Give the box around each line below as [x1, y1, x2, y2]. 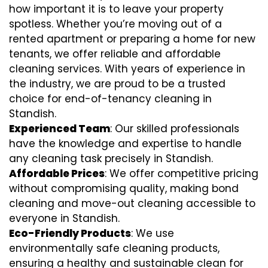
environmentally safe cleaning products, [9, 241, 220, 255]
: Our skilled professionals [110, 121, 239, 136]
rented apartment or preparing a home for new [9, 32, 255, 46]
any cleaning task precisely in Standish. [9, 151, 213, 166]
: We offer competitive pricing [105, 166, 258, 181]
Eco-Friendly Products [9, 226, 131, 240]
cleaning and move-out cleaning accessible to [9, 196, 255, 211]
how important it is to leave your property [9, 2, 224, 16]
